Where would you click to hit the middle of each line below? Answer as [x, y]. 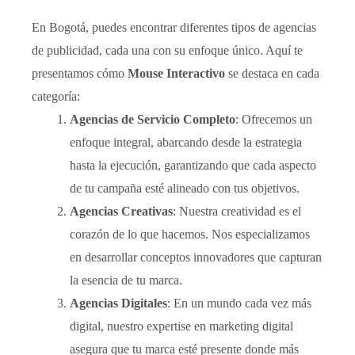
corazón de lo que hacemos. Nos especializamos [190, 234]
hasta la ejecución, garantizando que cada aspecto [193, 165]
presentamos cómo [80, 73]
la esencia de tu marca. [126, 280]
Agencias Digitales [118, 303]
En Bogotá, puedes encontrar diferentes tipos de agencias [174, 27]
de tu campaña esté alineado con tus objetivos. [185, 188]
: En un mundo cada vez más [239, 303]
